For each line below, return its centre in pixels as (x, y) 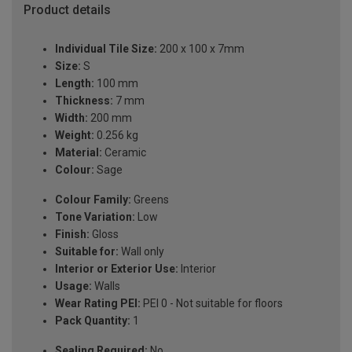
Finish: (72, 235)
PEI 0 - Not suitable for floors (212, 304)
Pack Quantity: (93, 321)
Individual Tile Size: (106, 49)
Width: (71, 118)
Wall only (141, 252)
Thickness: (84, 101)
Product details (67, 9)
